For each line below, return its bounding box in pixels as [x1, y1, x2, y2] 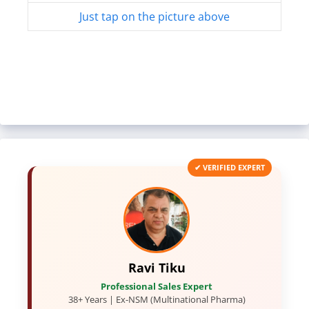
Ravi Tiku [128, 259, 186, 276]
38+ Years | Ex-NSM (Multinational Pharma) [68, 292, 246, 306]
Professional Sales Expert [101, 279, 212, 292]
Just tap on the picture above [79, 8, 230, 24]
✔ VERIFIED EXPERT [195, 161, 265, 172]
